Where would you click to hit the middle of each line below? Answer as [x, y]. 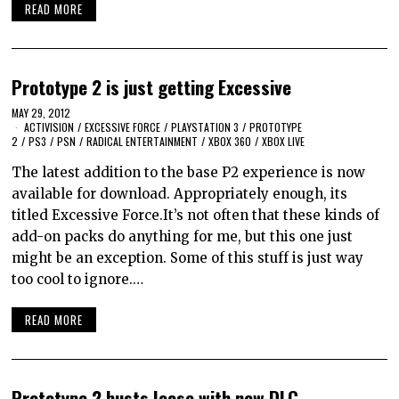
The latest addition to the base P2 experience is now [189, 172]
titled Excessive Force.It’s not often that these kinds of [196, 215]
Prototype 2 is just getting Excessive [152, 87]
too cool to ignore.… [78, 279]
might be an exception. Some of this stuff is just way [188, 257]
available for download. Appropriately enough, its [180, 193]
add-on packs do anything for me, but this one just [183, 236]
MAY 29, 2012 [41, 112]
